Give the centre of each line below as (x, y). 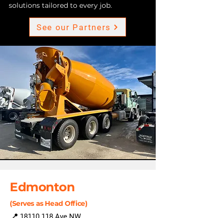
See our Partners (74, 27)
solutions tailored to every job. (60, 5)
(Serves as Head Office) (49, 203)
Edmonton (42, 187)
